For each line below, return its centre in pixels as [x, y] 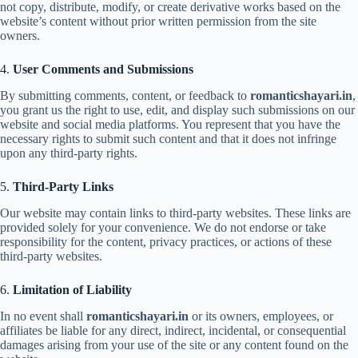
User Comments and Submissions [103, 70]
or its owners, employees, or [261, 316]
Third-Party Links [63, 187]
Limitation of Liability [72, 289]
